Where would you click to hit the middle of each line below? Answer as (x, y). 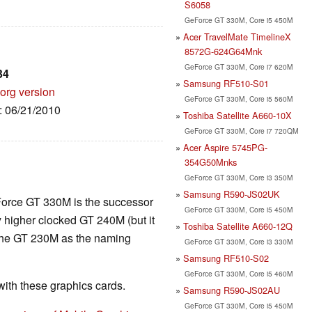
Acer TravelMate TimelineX (237, 36)
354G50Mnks (210, 162)
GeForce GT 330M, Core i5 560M (239, 98)
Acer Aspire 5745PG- (225, 147)
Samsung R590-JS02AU (232, 290)
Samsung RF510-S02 (226, 258)
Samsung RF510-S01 (226, 83)
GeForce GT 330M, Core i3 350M (239, 177)
